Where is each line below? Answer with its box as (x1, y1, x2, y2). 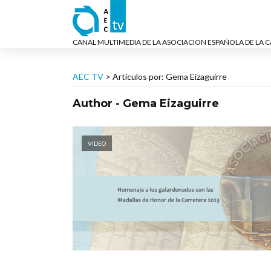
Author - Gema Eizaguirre (73, 97, 219, 110)
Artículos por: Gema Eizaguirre (113, 71, 227, 82)
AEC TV (73, 71, 103, 82)
